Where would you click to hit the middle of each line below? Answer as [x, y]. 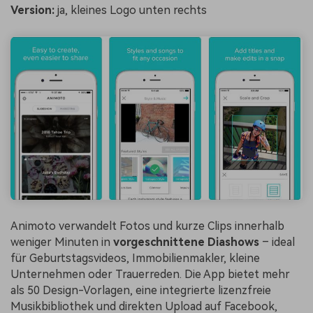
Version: [32, 10]
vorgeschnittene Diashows [186, 242]
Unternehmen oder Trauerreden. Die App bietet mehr [150, 275]
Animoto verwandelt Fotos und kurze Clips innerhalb [147, 226]
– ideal [277, 242]
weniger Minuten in [62, 242]
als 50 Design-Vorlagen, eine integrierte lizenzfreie [141, 291]
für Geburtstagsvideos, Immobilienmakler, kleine [135, 259]
